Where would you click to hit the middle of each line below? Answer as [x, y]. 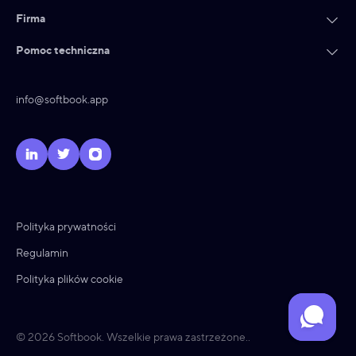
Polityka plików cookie [70, 279]
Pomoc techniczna [63, 50]
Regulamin [42, 252]
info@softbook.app [62, 99]
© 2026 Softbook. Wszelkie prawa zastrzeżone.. [133, 337]
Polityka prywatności [66, 226]
